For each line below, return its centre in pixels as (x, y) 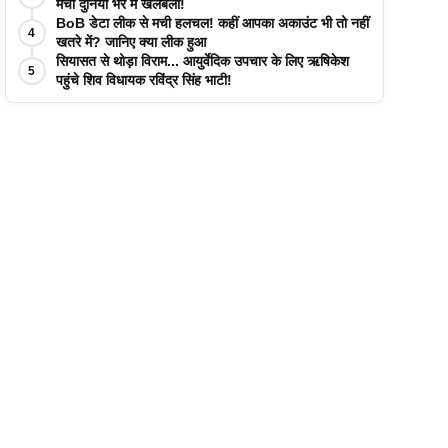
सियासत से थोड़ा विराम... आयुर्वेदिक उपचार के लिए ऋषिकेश (202, 61)
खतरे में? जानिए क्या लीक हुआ (130, 42)
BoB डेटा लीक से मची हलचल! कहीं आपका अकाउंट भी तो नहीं (212, 23)
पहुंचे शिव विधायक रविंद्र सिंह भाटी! (143, 80)
